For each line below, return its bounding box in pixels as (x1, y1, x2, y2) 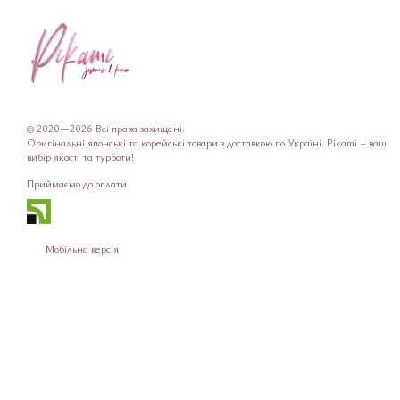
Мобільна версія (43, 241, 119, 255)
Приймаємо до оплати (27, 176, 127, 190)
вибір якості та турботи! (27, 149, 134, 163)
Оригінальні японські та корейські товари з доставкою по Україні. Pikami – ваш (27, 135, 387, 149)
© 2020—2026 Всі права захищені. (27, 121, 185, 135)
